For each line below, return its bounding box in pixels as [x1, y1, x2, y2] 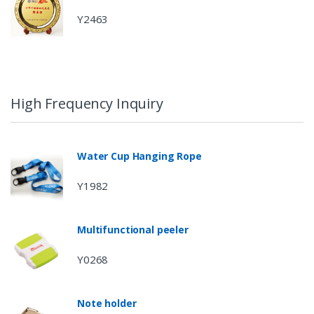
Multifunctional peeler [77, 222, 189, 236]
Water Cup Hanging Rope [77, 149, 202, 163]
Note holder [77, 296, 137, 310]
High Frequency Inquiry [11, 93, 163, 113]
